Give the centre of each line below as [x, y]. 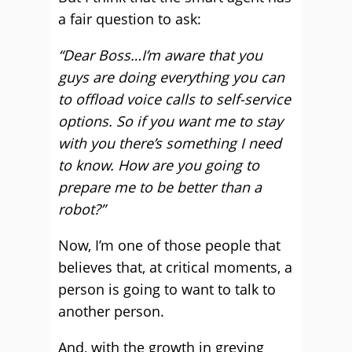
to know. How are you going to [159, 165]
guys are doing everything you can [171, 77]
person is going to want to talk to [167, 289]
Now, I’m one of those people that [169, 245]
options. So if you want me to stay [170, 121]
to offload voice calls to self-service [174, 99]
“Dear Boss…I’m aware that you [160, 55]
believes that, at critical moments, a [175, 267]
